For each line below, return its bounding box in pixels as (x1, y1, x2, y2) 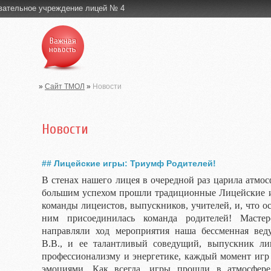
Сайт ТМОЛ (45, 82, 85, 91)
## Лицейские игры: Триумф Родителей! (42, 158, 216, 168)
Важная (49, 36, 76, 46)
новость (49, 44, 76, 54)
